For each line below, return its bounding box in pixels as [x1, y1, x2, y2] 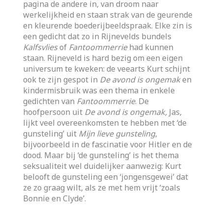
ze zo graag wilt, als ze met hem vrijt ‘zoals [23, 182, 181, 193]
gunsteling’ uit [23, 128, 79, 139]
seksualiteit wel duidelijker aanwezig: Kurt [23, 161, 182, 171]
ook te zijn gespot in [23, 74, 100, 85]
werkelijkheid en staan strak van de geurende [23, 9, 193, 20]
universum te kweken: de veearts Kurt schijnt [23, 63, 191, 74]
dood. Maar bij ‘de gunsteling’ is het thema [23, 150, 179, 161]
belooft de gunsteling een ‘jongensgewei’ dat [23, 171, 189, 182]
